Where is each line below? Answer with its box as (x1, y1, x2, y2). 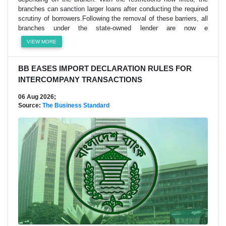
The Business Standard (42, 101, 109, 109)
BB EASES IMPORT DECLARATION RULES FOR (18, 64, 192, 73)
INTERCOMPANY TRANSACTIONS (18, 75, 142, 84)
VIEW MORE (27, 38, 57, 44)
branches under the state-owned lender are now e (18, 24, 208, 32)
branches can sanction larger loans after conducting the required (18, 5, 208, 13)
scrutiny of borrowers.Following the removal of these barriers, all (18, 14, 208, 22)
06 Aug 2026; (18, 93, 56, 100)
